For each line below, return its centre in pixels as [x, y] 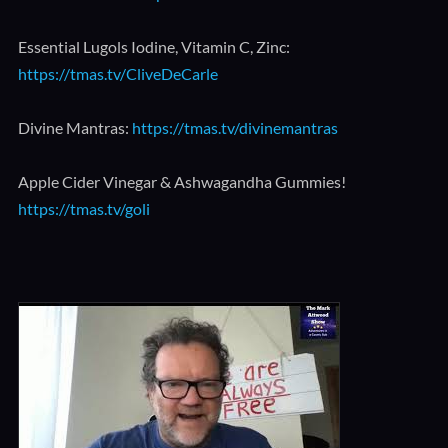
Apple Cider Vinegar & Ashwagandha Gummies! [181, 181]
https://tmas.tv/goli [83, 208]
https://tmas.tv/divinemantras [234, 127]
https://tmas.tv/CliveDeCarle [117, 73]
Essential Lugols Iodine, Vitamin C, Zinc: [153, 46]
